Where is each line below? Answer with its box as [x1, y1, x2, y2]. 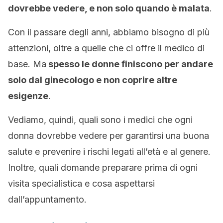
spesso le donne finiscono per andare [46, 59, 213, 69]
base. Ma [8, 59, 46, 69]
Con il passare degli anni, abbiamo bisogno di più [8, 27, 210, 37]
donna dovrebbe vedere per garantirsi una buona [8, 130, 209, 141]
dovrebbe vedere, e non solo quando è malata [8, 3, 210, 13]
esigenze [8, 91, 48, 101]
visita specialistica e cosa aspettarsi [8, 178, 155, 189]
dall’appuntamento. [8, 194, 87, 205]
